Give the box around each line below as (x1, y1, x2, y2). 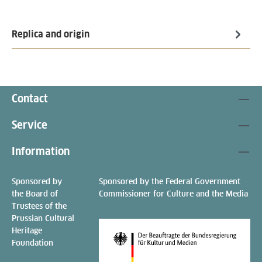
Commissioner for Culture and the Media (99, 188, 249, 198)
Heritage (12, 225, 42, 235)
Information (12, 144, 70, 157)
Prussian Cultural (12, 213, 74, 223)
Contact (12, 92, 48, 105)
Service (12, 118, 47, 131)
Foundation (12, 237, 53, 247)
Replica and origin (12, 27, 89, 40)
